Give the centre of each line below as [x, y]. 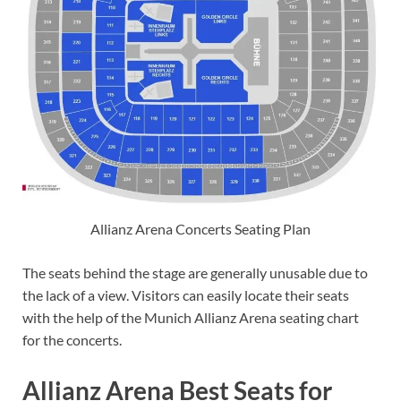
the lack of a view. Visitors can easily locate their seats [186, 295]
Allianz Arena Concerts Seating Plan [200, 229]
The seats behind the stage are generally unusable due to [195, 273]
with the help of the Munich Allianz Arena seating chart [191, 318]
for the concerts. [72, 340]
